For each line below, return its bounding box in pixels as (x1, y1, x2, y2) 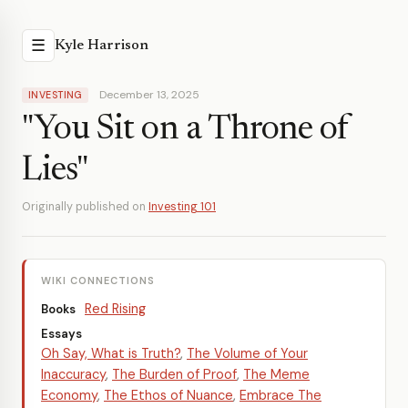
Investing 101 (148, 199, 216, 214)
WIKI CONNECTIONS (41, 274, 155, 287)
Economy (41, 387, 97, 403)
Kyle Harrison (55, 38, 148, 53)
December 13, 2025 (98, 87, 199, 102)
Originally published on (22, 199, 148, 214)
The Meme (243, 366, 310, 382)
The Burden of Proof (112, 366, 237, 382)
